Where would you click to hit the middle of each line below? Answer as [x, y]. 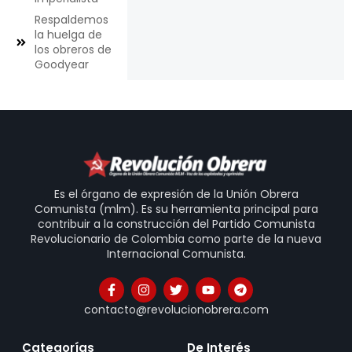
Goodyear [62, 64]
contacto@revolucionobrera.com [176, 309]
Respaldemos [71, 19]
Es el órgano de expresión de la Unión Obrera [176, 194]
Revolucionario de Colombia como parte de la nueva [176, 238]
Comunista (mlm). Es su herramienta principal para [176, 209]
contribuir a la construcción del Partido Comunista [176, 224]
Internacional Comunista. [176, 253]
